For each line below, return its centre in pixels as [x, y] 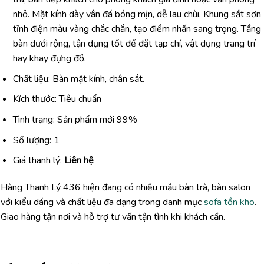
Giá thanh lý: [38, 161]
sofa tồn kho [229, 202]
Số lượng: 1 [36, 140]
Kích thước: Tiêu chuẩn [57, 99]
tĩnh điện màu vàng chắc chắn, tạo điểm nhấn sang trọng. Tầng [137, 29]
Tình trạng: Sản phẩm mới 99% [75, 119]
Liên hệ [79, 161]
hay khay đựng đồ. [49, 59]
